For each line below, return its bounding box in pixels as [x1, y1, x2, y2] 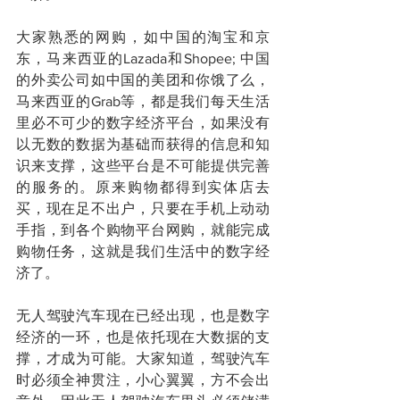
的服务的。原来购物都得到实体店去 [16, 179, 270, 195]
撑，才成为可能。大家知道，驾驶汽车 [16, 350, 270, 366]
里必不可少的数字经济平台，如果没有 [16, 114, 270, 130]
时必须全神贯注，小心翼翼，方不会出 [16, 371, 270, 387]
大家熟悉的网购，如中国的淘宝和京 [16, 29, 270, 45]
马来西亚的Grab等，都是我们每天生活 [16, 93, 270, 109]
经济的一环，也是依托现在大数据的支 [16, 329, 270, 345]
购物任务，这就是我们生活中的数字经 [16, 243, 270, 259]
